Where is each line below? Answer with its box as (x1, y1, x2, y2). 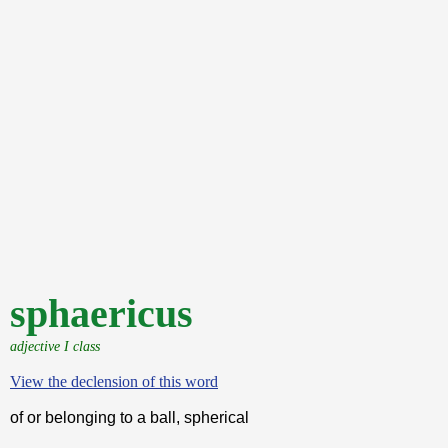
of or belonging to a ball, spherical (10, 409, 249, 426)
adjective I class (10, 338, 100, 354)
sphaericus (10, 291, 193, 336)
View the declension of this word (10, 373, 218, 390)
